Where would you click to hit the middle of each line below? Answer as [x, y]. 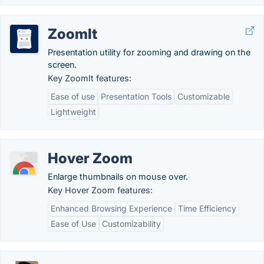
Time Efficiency [207, 208]
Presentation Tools [136, 96]
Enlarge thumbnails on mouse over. [118, 176]
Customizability [131, 224]
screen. [62, 65]
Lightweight [73, 112]
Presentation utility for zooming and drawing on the [149, 52]
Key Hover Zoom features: [100, 190]
